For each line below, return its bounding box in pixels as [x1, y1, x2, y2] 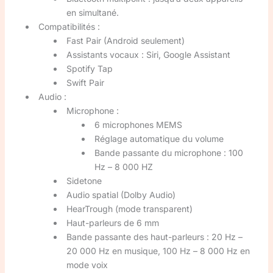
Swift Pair [66, 77, 104, 88]
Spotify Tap [66, 63, 113, 74]
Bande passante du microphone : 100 [94, 147, 243, 158]
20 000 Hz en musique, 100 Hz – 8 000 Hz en [66, 245, 250, 256]
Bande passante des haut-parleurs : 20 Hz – [66, 231, 243, 242]
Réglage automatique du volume [94, 133, 224, 144]
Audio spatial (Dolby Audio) [66, 189, 175, 200]
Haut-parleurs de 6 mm [66, 217, 159, 228]
